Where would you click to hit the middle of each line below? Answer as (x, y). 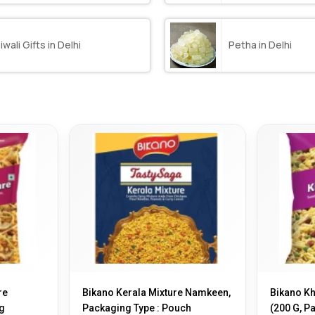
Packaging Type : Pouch (137, 308)
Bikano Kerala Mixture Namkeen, (157, 292)
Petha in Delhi (260, 45)
